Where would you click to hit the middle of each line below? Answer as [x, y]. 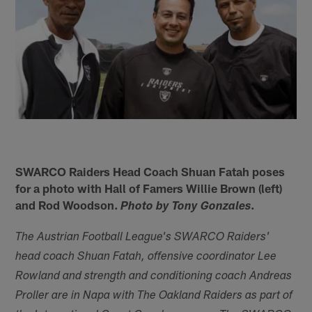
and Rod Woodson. [68, 204]
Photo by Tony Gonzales [186, 207]
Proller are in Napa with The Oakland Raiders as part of [154, 296]
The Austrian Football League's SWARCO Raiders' [143, 237]
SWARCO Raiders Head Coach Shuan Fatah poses [150, 171]
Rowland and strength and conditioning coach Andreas [154, 276]
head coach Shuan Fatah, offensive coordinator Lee [146, 257]
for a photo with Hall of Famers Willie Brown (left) [149, 188]
